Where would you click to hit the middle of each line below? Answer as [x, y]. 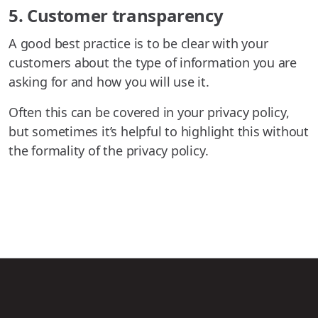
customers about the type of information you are [153, 62]
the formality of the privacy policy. [109, 150]
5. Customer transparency [116, 15]
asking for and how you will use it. [109, 81]
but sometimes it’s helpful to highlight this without [159, 131]
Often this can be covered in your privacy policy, [149, 112]
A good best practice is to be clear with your [138, 43]
